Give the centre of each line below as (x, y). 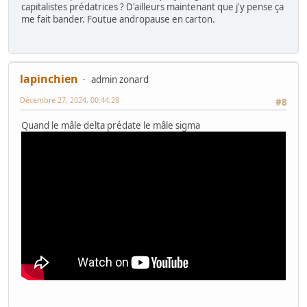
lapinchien (49, 78)
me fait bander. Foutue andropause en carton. (118, 19)
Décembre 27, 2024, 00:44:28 (70, 99)
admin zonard (120, 79)
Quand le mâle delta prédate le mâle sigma (111, 126)
